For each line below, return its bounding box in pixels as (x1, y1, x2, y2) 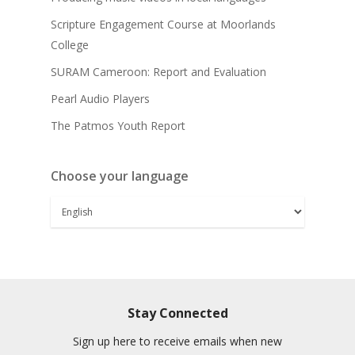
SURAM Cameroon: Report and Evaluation (51, 64, 266, 80)
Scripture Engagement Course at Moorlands (51, 17, 276, 32)
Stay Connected (127, 304, 228, 323)
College (51, 37, 89, 53)
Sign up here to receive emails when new (73, 334, 282, 349)
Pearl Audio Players (51, 91, 150, 107)
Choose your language (51, 167, 189, 185)
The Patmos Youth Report (51, 118, 185, 134)
